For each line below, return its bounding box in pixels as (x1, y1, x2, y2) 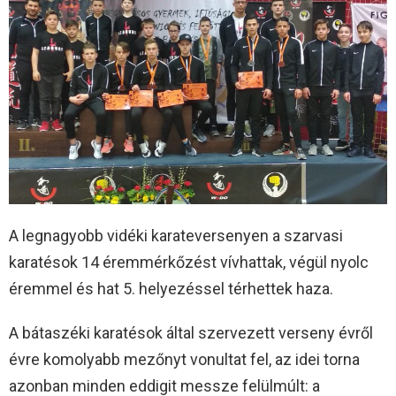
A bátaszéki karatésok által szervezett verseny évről (9, 323, 373, 342)
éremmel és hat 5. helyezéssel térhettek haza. (9, 278, 333, 298)
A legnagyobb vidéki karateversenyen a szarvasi (9, 225, 343, 245)
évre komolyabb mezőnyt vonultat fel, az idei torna (9, 349, 360, 369)
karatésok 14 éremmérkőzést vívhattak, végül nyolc (9, 252, 369, 271)
